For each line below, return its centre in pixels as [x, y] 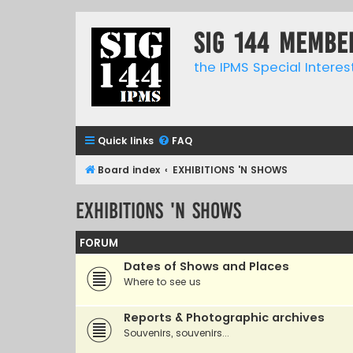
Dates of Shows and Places [206, 266]
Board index [129, 170]
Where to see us [162, 281]
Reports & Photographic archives [224, 317]
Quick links [126, 141]
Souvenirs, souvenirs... [176, 333]
